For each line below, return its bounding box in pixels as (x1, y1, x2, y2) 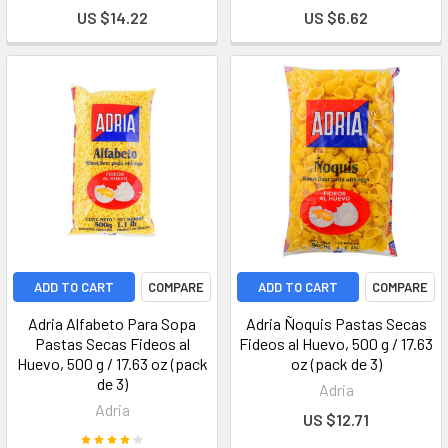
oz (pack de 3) (290, 354, 382, 373)
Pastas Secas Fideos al (34, 334, 190, 353)
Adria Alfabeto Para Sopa (28, 314, 196, 333)
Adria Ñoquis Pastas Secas (245, 314, 427, 333)
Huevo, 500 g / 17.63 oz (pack (16, 354, 208, 373)
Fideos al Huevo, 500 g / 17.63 (239, 334, 433, 353)
